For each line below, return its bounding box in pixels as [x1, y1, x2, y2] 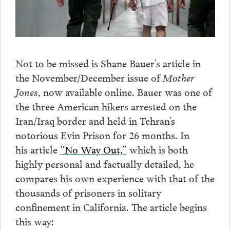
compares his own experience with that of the [15, 170, 215, 186]
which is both [126, 141, 188, 157]
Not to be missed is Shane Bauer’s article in [15, 55, 201, 71]
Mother [162, 69, 195, 85]
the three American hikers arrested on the [15, 98, 197, 114]
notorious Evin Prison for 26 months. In [15, 127, 189, 143]
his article [15, 141, 60, 157]
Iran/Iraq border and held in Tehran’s [15, 112, 175, 128]
